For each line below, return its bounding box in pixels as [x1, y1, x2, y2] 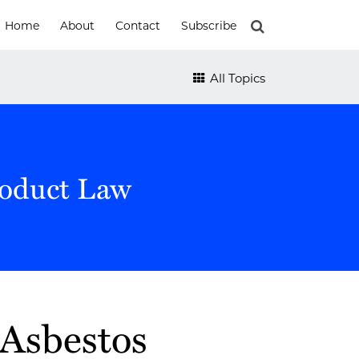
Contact [115, 18, 160, 34]
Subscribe [181, 18, 236, 34]
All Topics [207, 70, 265, 86]
